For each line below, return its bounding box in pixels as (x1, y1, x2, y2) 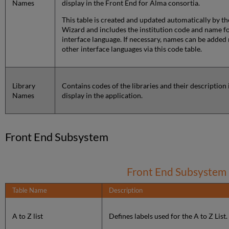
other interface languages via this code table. (62, 44, 202, 54)
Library (12, 81, 36, 90)
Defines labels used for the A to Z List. (109, 212, 228, 221)
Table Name (12, 186, 48, 195)
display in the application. (62, 91, 143, 100)
